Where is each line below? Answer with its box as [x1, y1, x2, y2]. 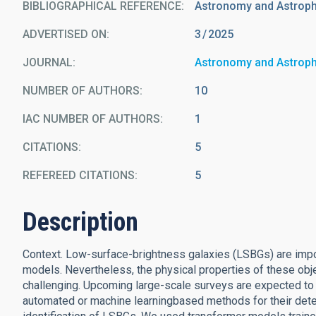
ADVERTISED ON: [23, 28, 109, 41]
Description [23, 207, 138, 237]
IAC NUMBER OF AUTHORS [23, 112, 160, 126]
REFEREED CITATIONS [23, 169, 135, 182]
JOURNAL [23, 56, 73, 69]
